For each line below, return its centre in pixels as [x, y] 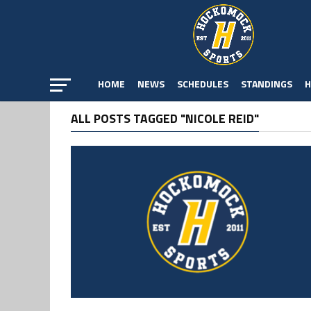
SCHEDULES [203, 84]
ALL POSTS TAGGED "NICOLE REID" [165, 118]
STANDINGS [267, 84]
